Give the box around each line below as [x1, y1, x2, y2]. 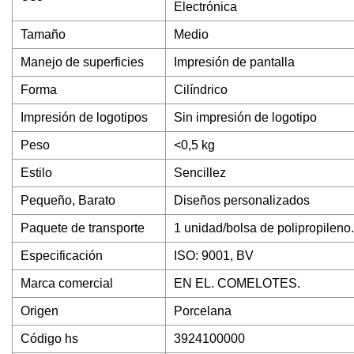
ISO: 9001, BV [174, 249, 254, 263]
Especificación [21, 249, 103, 263]
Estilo [21, 166, 52, 180]
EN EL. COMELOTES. [174, 277, 300, 291]
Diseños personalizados [174, 194, 310, 208]
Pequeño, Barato [21, 194, 115, 208]
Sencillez [174, 166, 226, 180]
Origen [21, 304, 58, 318]
